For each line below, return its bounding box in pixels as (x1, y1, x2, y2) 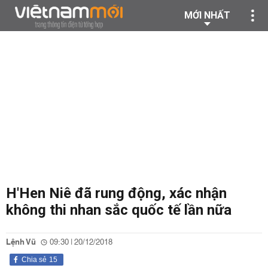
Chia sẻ (22, 255, 47, 264)
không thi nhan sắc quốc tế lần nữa (6, 202, 232, 218)
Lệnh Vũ (6, 235, 36, 249)
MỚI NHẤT (184, 10, 230, 21)
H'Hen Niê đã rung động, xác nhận (6, 185, 227, 202)
